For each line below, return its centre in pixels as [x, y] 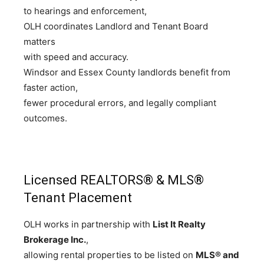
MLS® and [217, 255]
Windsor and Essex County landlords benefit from [127, 72]
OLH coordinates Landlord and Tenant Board [116, 26]
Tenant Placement [78, 198]
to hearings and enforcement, [85, 11]
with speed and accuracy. [76, 57]
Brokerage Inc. [55, 240]
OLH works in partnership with [88, 224]
